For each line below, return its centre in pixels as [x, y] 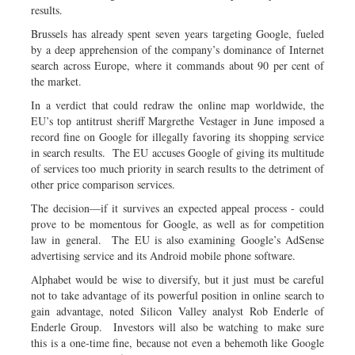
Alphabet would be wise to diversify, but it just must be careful [177, 279]
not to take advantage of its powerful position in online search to [177, 295]
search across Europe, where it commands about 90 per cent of [177, 65]
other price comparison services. [103, 184]
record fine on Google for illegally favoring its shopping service [177, 136]
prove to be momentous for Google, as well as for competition [177, 223]
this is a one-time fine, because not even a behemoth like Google [177, 342]
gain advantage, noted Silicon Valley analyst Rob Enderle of [177, 311]
